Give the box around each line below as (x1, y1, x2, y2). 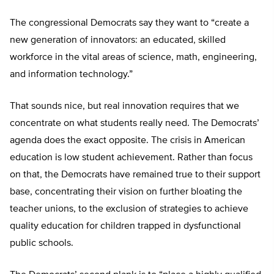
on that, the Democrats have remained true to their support (10, 170, 261, 180)
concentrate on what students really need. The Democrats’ (10, 119, 259, 129)
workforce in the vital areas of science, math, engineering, (10, 53, 257, 63)
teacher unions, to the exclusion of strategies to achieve (10, 204, 248, 215)
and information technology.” (10, 70, 133, 80)
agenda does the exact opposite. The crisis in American (10, 136, 245, 146)
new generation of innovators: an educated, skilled (10, 35, 226, 46)
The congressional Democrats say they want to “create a (10, 18, 249, 29)
